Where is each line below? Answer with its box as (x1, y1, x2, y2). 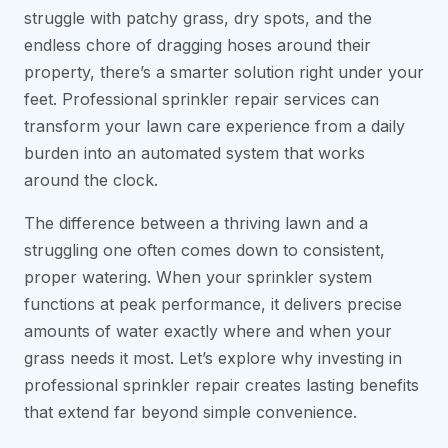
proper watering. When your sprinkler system (24, 267, 372, 288)
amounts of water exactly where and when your (24, 321, 392, 342)
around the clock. (24, 170, 158, 191)
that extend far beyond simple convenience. (24, 402, 357, 423)
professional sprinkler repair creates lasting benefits (24, 375, 419, 396)
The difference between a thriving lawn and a (24, 213, 368, 234)
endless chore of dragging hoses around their (24, 35, 371, 56)
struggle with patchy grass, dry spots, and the (24, 8, 372, 29)
